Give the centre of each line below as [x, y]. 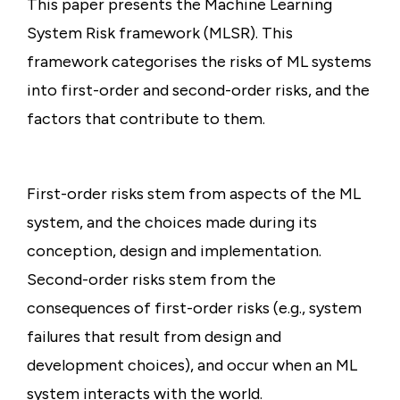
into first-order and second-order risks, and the [198, 90]
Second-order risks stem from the [151, 279]
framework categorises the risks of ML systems [199, 62]
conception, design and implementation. [174, 251]
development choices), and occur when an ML [192, 365]
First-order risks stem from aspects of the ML [194, 194]
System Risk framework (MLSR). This [160, 33]
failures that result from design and [154, 337]
